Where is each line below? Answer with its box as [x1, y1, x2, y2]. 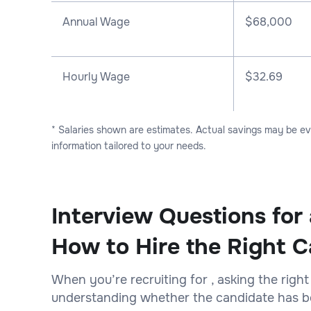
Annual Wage [62, 14, 130, 29]
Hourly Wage [62, 69, 130, 84]
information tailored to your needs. [51, 139, 206, 152]
